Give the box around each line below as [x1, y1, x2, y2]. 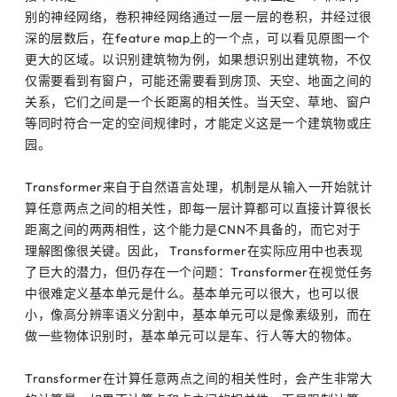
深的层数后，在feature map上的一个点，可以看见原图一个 [25, 29, 370, 46]
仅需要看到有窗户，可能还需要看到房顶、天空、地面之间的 [25, 72, 372, 89]
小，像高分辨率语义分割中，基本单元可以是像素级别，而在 [25, 306, 372, 323]
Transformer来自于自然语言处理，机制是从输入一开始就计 [25, 178, 372, 195]
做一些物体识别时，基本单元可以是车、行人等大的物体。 [25, 327, 359, 344]
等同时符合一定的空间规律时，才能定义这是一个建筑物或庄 [25, 114, 372, 131]
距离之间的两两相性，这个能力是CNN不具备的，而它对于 [25, 221, 362, 237]
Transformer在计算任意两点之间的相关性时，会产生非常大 [25, 370, 372, 386]
